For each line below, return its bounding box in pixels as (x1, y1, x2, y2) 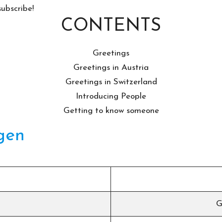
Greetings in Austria (73, 63, 149, 72)
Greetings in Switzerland (65, 77, 157, 86)
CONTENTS (61, 17, 161, 35)
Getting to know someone (63, 106, 159, 115)
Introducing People (76, 92, 146, 101)
